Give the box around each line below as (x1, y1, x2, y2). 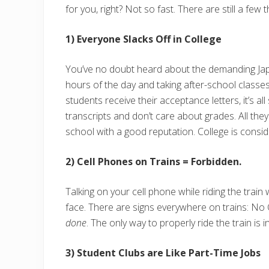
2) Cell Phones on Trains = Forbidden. (65, 154, 241, 168)
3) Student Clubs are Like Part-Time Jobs (65, 246, 261, 259)
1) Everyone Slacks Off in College (65, 32, 222, 46)
